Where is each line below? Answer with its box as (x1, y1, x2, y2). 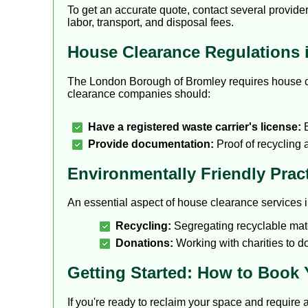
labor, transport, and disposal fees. (67, 16, 234, 28)
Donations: (115, 237, 173, 250)
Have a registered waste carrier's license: (88, 120, 301, 133)
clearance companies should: (67, 87, 210, 100)
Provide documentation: (88, 137, 214, 150)
